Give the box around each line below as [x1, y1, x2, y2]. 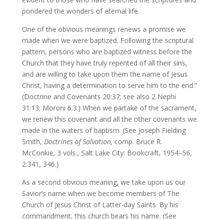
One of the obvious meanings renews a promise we [22, 24, 186, 34]
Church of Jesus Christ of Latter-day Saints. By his [22, 200, 178, 209]
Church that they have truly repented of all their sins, [22, 58, 187, 67]
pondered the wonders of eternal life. [22, 6, 139, 16]
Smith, [22, 137, 44, 146]
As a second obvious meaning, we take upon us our [22, 177, 186, 187]
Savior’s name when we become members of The [22, 189, 179, 198]
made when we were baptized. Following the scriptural [22, 36, 194, 45]
